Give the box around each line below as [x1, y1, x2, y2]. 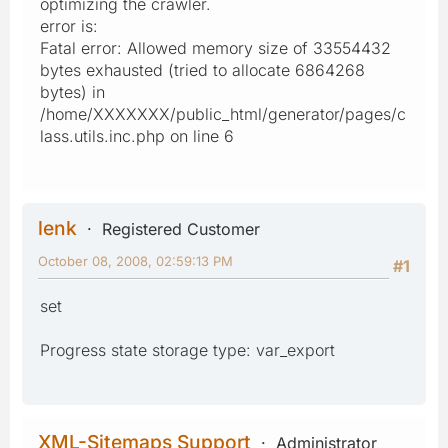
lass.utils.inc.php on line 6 [40, 125, 234, 146]
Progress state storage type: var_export [40, 339, 335, 360]
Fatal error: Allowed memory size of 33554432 [40, 37, 391, 58]
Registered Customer [102, 218, 260, 239]
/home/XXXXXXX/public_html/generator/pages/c [40, 103, 406, 124]
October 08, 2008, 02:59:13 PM [38, 252, 233, 269]
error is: [40, 15, 98, 36]
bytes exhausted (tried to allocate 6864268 [40, 59, 365, 80]
